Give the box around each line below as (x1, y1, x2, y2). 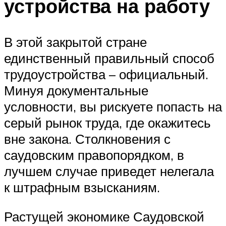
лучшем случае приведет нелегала (4, 163, 214, 180)
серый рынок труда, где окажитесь (4, 115, 211, 131)
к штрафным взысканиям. (4, 179, 160, 196)
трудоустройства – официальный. (4, 66, 208, 83)
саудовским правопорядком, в (4, 147, 184, 163)
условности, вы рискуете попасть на (4, 98, 222, 115)
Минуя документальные (4, 82, 148, 99)
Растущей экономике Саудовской (4, 208, 204, 224)
